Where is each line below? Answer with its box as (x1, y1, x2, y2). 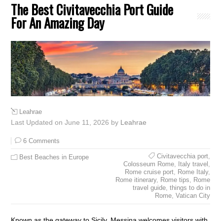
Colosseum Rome (123, 160, 174, 168)
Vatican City (175, 192, 210, 200)
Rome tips (160, 176, 189, 184)
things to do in (169, 184, 210, 192)
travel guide (132, 184, 166, 192)
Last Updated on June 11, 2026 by (11, 118, 121, 127)
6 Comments (23, 137, 60, 145)
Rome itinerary (115, 176, 156, 184)
